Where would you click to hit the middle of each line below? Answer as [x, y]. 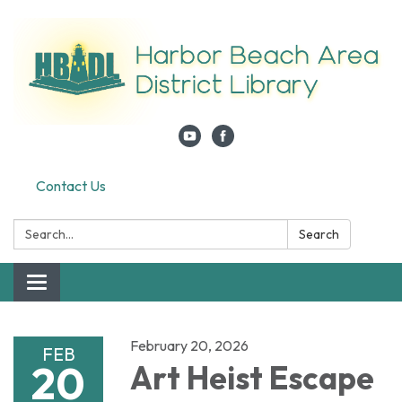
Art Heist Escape [252, 378]
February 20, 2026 [189, 346]
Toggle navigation [91, 285]
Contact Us [71, 186]
